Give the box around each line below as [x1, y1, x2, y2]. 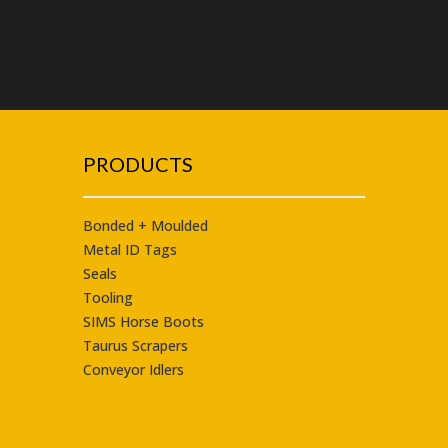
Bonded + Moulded [82, 216, 208, 236]
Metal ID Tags [82, 240, 177, 260]
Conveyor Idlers [82, 360, 184, 380]
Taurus [82, 336, 128, 356]
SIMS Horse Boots [82, 312, 204, 332]
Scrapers [127, 336, 188, 356]
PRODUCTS [82, 152, 193, 177]
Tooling [82, 288, 133, 308]
